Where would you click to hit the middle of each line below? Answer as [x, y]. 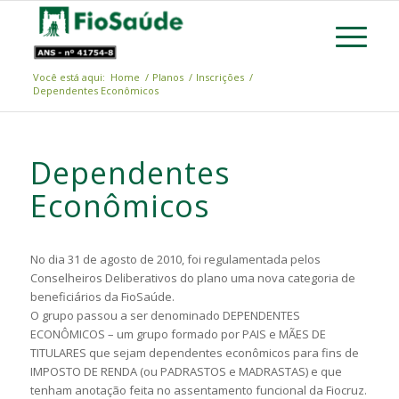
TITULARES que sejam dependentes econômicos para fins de [194, 353]
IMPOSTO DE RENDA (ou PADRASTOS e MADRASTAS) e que [186, 371]
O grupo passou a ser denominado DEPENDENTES [165, 315]
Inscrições [220, 77]
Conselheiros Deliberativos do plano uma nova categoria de [192, 278]
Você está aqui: [69, 77]
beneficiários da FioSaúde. [102, 297]
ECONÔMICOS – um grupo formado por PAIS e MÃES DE [178, 334]
